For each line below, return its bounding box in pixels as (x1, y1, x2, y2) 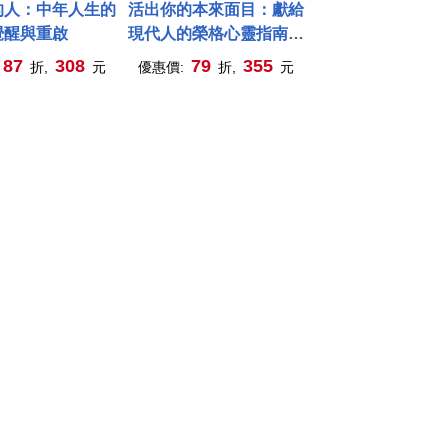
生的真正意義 (168, 72, 264, 90)
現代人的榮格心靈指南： (128, 24, 304, 42)
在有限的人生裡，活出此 (128, 48, 304, 66)
